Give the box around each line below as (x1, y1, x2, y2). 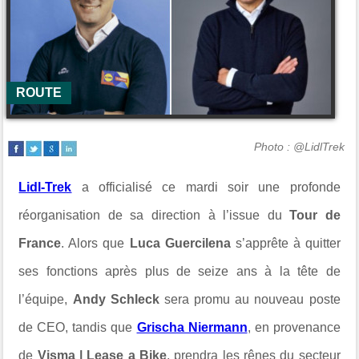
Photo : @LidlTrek (253, 140, 345, 153)
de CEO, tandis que (18, 321, 137, 334)
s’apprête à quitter (235, 236, 341, 250)
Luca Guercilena (129, 236, 236, 250)
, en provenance (247, 321, 341, 334)
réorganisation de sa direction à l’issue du (18, 208, 290, 222)
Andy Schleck (72, 292, 159, 306)
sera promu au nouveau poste (159, 292, 341, 306)
